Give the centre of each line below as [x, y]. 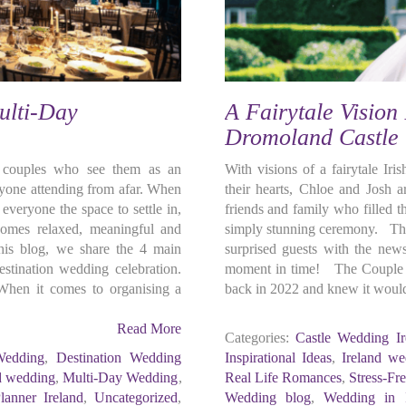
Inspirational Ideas [278, 358]
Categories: [256, 338]
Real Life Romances [283, 377]
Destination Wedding [119, 358]
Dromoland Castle [311, 137]
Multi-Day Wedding [121, 377]
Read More [150, 329]
